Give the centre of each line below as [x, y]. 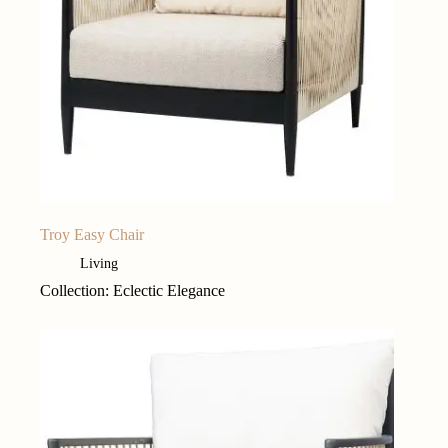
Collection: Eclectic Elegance [132, 290]
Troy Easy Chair [92, 234]
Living [99, 263]
